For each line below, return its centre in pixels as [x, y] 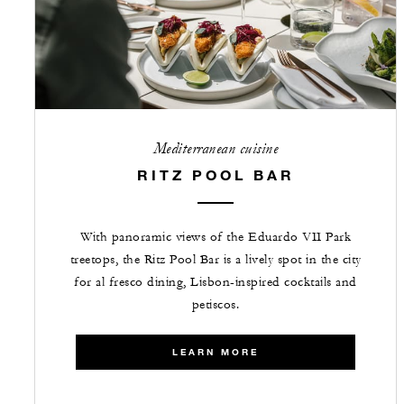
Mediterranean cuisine [216, 148]
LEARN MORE [216, 352]
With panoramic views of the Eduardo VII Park [216, 237]
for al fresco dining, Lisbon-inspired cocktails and [216, 282]
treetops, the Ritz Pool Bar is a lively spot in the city [216, 259]
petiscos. [216, 304]
